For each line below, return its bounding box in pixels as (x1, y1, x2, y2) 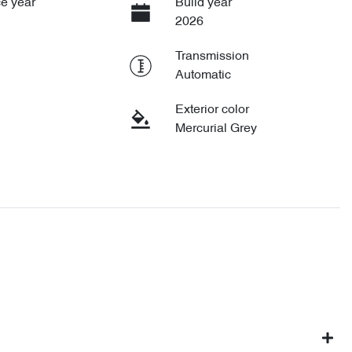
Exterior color (174, 104, 249, 117)
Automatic (174, 69, 231, 82)
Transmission (174, 50, 249, 64)
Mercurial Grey (174, 123, 257, 136)
